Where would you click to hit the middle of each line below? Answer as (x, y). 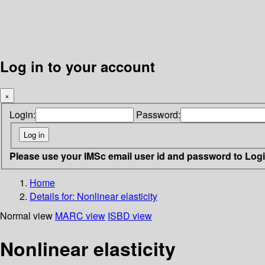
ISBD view (130, 215)
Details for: (53, 196)
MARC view (80, 215)
